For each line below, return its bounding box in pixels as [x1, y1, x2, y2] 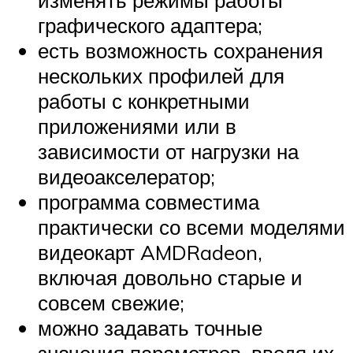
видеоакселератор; [38, 163, 215, 189]
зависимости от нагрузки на [38, 138, 299, 164]
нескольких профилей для [38, 62, 284, 88]
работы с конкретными [38, 87, 250, 113]
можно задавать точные [38, 314, 262, 340]
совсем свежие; [38, 289, 184, 315]
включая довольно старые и [38, 264, 303, 290]
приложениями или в [38, 113, 236, 139]
